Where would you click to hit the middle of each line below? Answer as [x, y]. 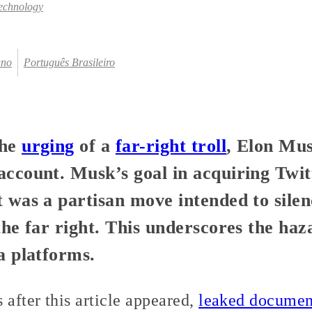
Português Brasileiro [69, 63]
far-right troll [171, 146]
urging [48, 146]
